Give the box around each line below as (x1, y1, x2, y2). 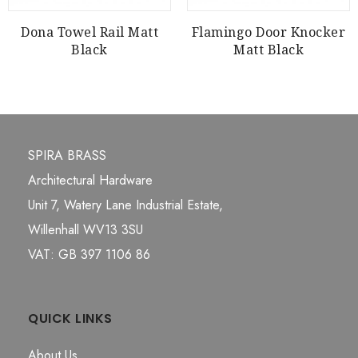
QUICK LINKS (28, 308, 113, 328)
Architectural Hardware (28, 170, 153, 189)
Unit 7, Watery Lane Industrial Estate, (28, 195, 223, 214)
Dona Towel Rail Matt (21, 22, 158, 41)
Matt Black (233, 40, 304, 58)
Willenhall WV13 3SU (28, 220, 143, 239)
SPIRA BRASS (28, 145, 106, 165)
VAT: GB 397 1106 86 (28, 245, 150, 264)
